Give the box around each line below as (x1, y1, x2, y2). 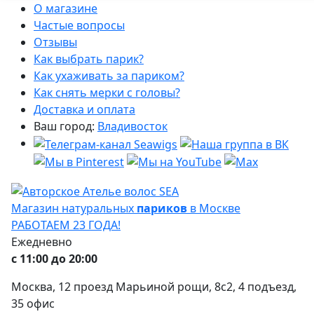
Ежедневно (11, 234, 72, 250)
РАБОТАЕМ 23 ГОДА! (11, 217, 121, 233)
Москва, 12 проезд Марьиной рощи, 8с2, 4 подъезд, (11, 279, 296, 295)
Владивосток (97, 118, 168, 134)
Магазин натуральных (11, 200, 137, 217)
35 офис (11, 296, 55, 312)
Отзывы (34, 34, 77, 50)
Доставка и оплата (34, 102, 135, 117)
